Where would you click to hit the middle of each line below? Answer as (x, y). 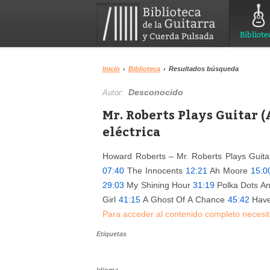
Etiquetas (111, 234)
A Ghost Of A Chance (184, 199)
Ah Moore (229, 171)
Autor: (116, 93)
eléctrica (132, 131)
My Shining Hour (159, 185)
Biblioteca (145, 69)
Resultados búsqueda (204, 69)
